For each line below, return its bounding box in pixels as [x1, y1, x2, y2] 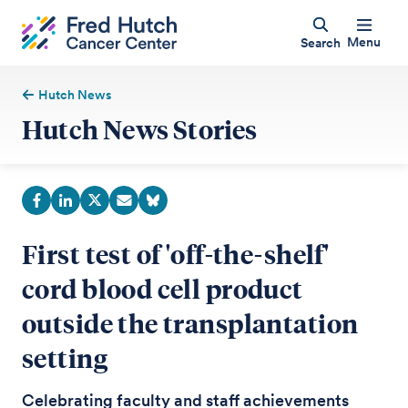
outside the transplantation [22, 306, 359, 340]
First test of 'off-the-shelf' [22, 237, 330, 270]
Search [300, 35, 341, 50]
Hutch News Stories [22, 112, 258, 146]
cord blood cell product [22, 271, 303, 305]
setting [22, 341, 107, 374]
